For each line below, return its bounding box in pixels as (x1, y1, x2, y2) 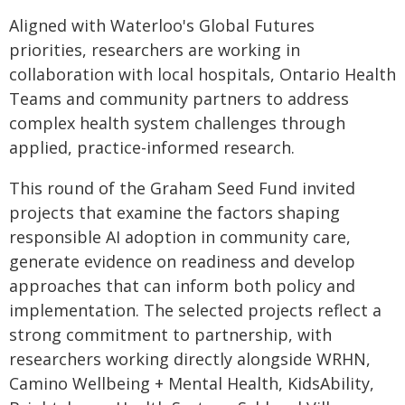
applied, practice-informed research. (9, 137, 295, 158)
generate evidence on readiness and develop (9, 250, 355, 272)
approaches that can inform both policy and (9, 275, 355, 297)
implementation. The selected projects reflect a (9, 299, 381, 321)
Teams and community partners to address (9, 88, 349, 109)
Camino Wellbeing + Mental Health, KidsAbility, (9, 372, 374, 394)
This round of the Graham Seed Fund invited (9, 177, 355, 199)
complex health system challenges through (9, 112, 345, 134)
